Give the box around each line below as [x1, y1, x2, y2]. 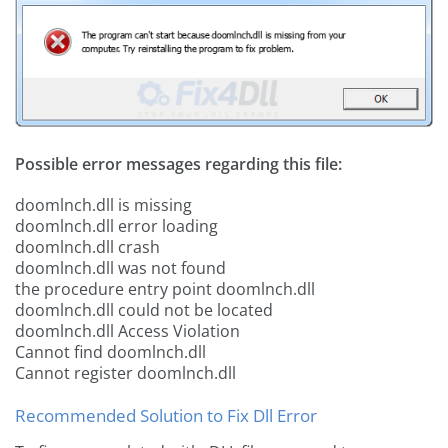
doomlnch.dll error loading [15, 215, 218, 238]
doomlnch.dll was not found [15, 257, 226, 280]
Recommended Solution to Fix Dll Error [15, 404, 317, 428]
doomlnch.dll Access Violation [15, 320, 240, 343]
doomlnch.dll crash [15, 236, 160, 259]
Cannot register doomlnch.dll [15, 362, 236, 385]
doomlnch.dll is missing [15, 194, 192, 217]
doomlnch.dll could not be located [15, 299, 273, 322]
